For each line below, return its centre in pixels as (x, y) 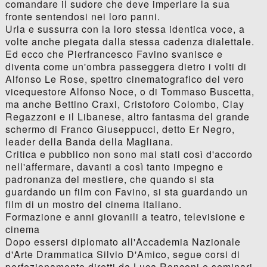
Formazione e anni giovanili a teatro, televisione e (125, 217)
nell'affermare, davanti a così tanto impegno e (114, 167)
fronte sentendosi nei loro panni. (83, 17)
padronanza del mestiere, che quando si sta (110, 179)
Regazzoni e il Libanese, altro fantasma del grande (127, 117)
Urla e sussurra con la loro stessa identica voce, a (125, 29)
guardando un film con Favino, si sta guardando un (126, 192)
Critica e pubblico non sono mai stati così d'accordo (129, 154)
